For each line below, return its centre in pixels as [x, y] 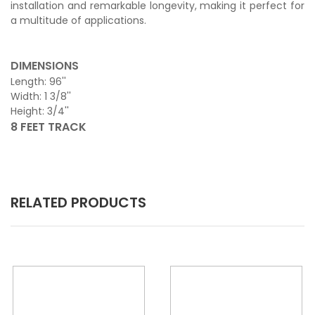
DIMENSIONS [45, 66]
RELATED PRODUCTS [78, 202]
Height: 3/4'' [40, 111]
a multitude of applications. [78, 20]
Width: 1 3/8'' [41, 96]
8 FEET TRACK [49, 127]
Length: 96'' [38, 82]
